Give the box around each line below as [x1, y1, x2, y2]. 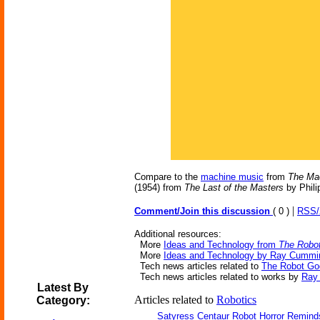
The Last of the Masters [184, 182, 284, 193]
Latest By [37, 281, 89, 294]
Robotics [216, 294, 256, 306]
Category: [36, 294, 90, 306]
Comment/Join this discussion [134, 206, 273, 216]
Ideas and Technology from [164, 239, 279, 250]
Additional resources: [134, 229, 221, 239]
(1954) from [134, 182, 184, 193]
